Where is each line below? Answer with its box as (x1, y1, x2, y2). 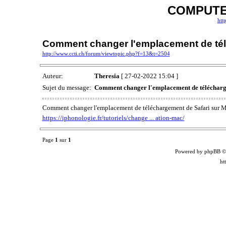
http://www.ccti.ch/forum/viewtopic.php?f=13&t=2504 (42, 51, 170, 56)
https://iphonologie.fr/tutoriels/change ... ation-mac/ (42, 114, 185, 122)
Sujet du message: (42, 84, 93, 92)
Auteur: (42, 72, 65, 80)
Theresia (94, 72, 120, 80)
